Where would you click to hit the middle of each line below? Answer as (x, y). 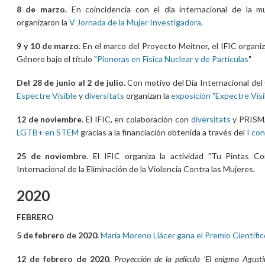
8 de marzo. (44, 9)
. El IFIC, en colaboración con (136, 119)
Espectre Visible (46, 95)
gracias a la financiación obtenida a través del (162, 132)
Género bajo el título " (56, 59)
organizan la (147, 95)
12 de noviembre (49, 119)
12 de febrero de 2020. (63, 258)
